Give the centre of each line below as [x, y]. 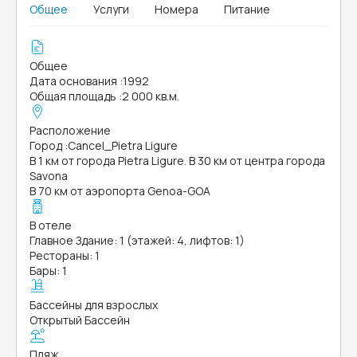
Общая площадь [73, 96]
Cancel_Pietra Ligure [123, 145]
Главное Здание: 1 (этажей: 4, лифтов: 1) [137, 240]
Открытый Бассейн [80, 320]
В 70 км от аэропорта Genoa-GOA [120, 191]
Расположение [70, 130]
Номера [177, 9]
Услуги [111, 9]
